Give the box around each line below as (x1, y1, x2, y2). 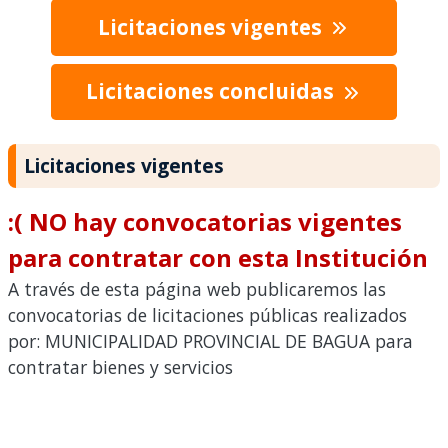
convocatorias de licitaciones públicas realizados (8, 303, 407, 328)
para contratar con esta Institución (8, 241, 428, 275)
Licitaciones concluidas (85, 77, 339, 106)
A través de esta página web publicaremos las (8, 277, 386, 302)
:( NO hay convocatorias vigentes (8, 205, 402, 239)
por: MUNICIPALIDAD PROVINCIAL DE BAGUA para (8, 329, 413, 354)
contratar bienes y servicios (8, 355, 233, 380)
